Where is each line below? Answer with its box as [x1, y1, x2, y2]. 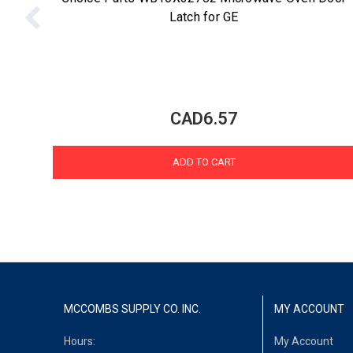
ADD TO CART [172, 156, 236, 169]
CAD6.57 [169, 109, 238, 129]
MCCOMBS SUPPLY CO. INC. [64, 303, 202, 316]
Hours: [64, 334, 96, 347]
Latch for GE [169, 9, 239, 25]
